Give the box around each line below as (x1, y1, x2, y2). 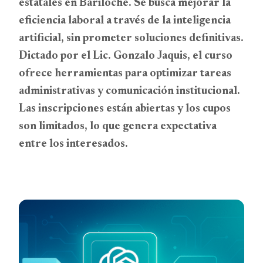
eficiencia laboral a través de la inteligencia (19, 15, 231, 26)
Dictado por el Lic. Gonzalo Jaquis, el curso (19, 50, 232, 62)
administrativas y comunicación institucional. (19, 86, 240, 97)
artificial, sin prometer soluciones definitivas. (19, 33, 244, 44)
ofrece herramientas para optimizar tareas (19, 68, 231, 79)
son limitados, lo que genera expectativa (19, 121, 217, 132)
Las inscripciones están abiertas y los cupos (19, 103, 231, 114)
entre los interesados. (19, 139, 128, 150)
